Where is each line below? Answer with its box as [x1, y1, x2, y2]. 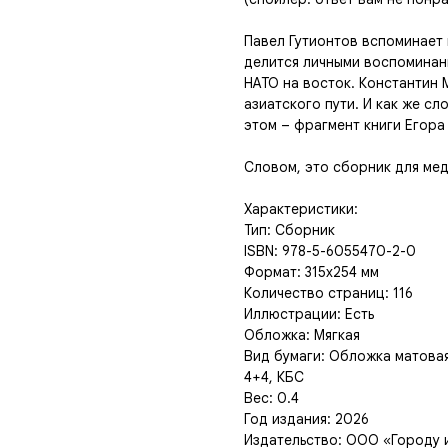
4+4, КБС [244, 368, 304, 387]
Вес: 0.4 [244, 389, 299, 408]
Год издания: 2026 [244, 410, 369, 429]
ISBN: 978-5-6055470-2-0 [244, 242, 416, 261]
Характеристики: [244, 200, 358, 219]
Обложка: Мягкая [244, 326, 360, 345]
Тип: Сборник [244, 221, 335, 240]
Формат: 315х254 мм [244, 263, 379, 282]
